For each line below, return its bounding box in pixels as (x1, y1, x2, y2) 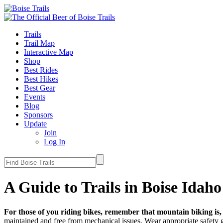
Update (24, 119, 47, 128)
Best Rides (24, 66, 58, 74)
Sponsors (24, 111, 53, 119)
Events (24, 93, 45, 101)
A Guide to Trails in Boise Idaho (4, 178, 222, 197)
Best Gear (24, 84, 55, 92)
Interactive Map (24, 48, 73, 56)
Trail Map (24, 39, 55, 47)
